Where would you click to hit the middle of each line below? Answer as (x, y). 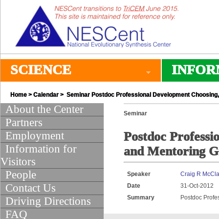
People (21, 175)
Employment (35, 136)
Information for (41, 149)
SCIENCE (41, 70)
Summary (141, 197)
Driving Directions (48, 201)
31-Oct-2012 (197, 186)
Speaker (139, 174)
